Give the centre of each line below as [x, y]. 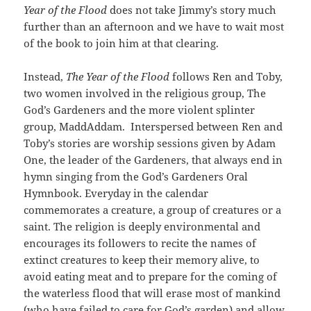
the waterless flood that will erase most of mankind [152, 293]
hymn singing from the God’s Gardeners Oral [136, 176]
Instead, [45, 76]
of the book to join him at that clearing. [121, 43]
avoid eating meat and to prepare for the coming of [151, 276]
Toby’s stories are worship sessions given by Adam [150, 143]
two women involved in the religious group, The [145, 93]
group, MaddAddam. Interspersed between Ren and [153, 126]
